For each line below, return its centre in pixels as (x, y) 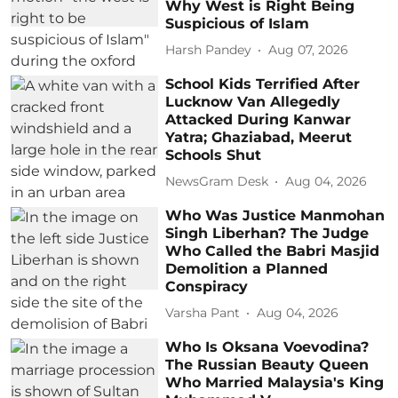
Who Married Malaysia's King (275, 382)
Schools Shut (214, 155)
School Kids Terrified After (263, 84)
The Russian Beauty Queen (267, 364)
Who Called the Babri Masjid (273, 251)
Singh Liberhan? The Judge (267, 233)
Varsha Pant (203, 313)
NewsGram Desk (217, 181)
